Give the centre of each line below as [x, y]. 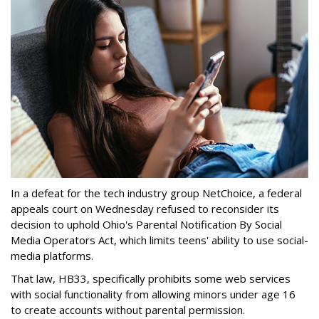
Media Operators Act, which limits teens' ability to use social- [159, 240]
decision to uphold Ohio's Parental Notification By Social [146, 224]
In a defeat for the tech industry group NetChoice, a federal [156, 193]
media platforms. [52, 256]
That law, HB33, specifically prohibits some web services [151, 278]
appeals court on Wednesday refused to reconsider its [145, 209]
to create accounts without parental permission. [128, 310]
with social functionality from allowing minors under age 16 [153, 294]
